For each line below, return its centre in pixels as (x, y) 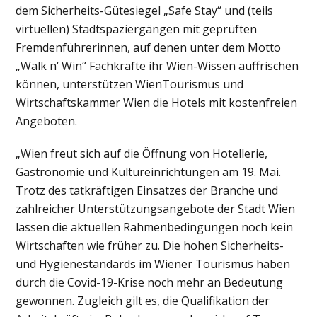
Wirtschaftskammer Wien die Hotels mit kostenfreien (157, 102)
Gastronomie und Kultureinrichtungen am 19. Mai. (149, 172)
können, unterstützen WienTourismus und (130, 84)
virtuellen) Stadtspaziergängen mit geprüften (137, 29)
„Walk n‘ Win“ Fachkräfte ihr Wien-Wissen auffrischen (157, 65)
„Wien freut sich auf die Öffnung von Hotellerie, (142, 153)
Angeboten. (47, 121)
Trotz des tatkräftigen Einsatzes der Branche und (147, 190)
